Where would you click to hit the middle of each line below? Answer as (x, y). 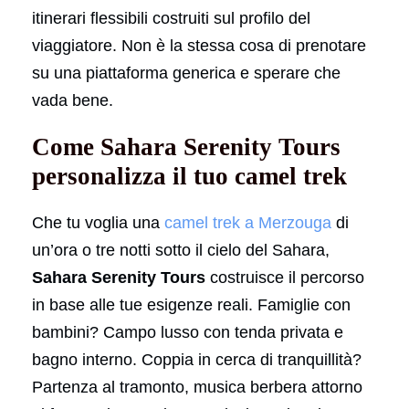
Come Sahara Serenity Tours (186, 147)
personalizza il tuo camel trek (189, 176)
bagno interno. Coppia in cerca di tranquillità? (197, 359)
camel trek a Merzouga (248, 222)
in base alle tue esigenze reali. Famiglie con (191, 304)
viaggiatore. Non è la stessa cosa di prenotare (199, 45)
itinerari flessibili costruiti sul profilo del (171, 18)
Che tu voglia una (98, 222)
